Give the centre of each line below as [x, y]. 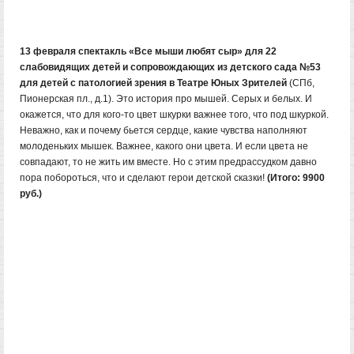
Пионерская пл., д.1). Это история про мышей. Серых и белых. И [166, 99]
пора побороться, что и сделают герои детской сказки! [143, 178]
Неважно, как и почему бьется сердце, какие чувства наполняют [164, 130]
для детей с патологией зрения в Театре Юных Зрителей [154, 83]
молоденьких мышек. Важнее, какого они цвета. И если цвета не [164, 146]
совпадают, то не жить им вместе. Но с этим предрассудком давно [168, 162]
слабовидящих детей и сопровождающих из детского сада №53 [170, 67]
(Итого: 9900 [296, 178]
